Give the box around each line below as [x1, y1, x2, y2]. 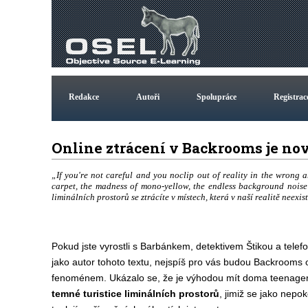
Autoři [135, 92, 159, 102]
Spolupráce [196, 92, 236, 102]
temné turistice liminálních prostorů [51, 288, 219, 299]
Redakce [68, 92, 99, 102]
